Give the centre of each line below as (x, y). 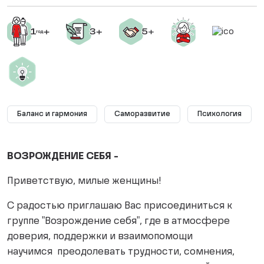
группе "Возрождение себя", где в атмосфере (118, 222)
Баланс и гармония (52, 115)
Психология (220, 115)
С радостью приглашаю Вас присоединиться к (120, 207)
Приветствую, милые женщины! (84, 182)
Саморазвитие (142, 115)
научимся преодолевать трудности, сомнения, (121, 253)
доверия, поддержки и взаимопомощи (100, 237)
